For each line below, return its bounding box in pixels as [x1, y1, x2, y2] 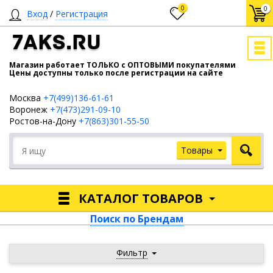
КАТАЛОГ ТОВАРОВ [79, 190, 203, 207]
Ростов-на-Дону [9, 115, 79, 127]
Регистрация [55, 8, 108, 19]
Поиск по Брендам [90, 212, 183, 225]
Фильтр [116, 247, 147, 258]
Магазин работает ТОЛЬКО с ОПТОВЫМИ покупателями [9, 60, 236, 70]
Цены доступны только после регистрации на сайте [9, 68, 223, 78]
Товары [181, 144, 213, 156]
